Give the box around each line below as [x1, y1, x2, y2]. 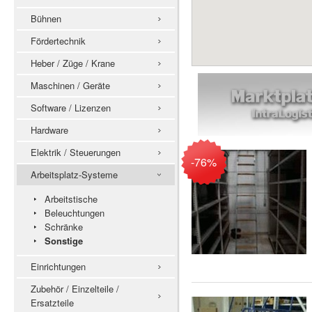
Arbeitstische [45, 192, 97, 205]
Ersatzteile [31, 296, 74, 309]
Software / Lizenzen [31, 101, 111, 114]
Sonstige [45, 234, 83, 247]
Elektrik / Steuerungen [31, 146, 120, 159]
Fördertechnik [31, 34, 86, 47]
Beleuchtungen [45, 206, 104, 219]
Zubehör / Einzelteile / [31, 282, 119, 295]
